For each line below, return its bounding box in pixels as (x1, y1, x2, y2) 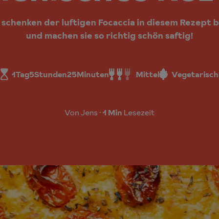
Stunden (34, 68, 67, 80)
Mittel (135, 68, 159, 80)
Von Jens (65, 107, 99, 118)
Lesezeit (122, 107, 154, 118)
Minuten (77, 68, 109, 80)
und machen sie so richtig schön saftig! (26, 29, 193, 42)
